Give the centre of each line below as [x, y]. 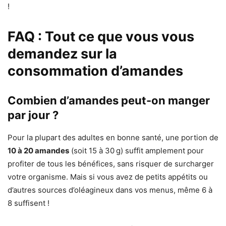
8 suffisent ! [29, 203]
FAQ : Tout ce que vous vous [101, 36]
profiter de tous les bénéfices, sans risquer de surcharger [111, 163]
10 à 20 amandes [38, 150]
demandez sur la [62, 53]
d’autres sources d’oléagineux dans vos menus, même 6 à [110, 190]
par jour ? [33, 115]
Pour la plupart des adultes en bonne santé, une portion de [113, 137]
